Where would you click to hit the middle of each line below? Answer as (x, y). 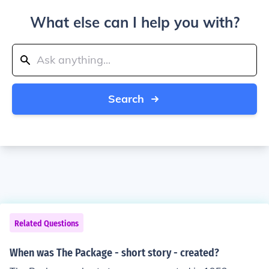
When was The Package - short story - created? (114, 253)
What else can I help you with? (134, 22)
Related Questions (47, 224)
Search (126, 99)
